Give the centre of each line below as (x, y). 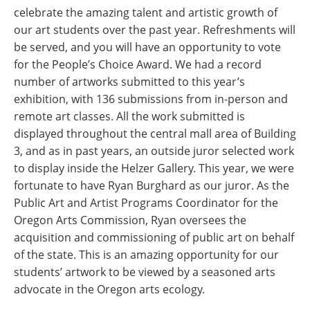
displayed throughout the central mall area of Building (155, 134)
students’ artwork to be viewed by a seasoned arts (145, 272)
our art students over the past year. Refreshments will (155, 30)
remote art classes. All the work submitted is (129, 117)
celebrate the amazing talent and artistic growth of (146, 13)
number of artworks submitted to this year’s (129, 82)
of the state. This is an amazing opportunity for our (146, 255)
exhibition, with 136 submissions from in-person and (151, 99)
